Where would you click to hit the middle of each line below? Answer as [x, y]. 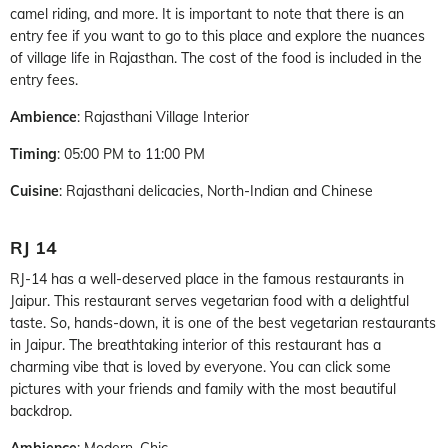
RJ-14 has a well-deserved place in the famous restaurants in [207, 278]
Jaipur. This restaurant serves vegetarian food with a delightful [209, 300]
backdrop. [41, 410]
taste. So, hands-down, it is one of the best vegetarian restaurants [223, 322]
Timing [33, 153]
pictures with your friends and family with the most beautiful [203, 388]
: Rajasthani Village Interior [163, 116]
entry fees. [44, 79]
